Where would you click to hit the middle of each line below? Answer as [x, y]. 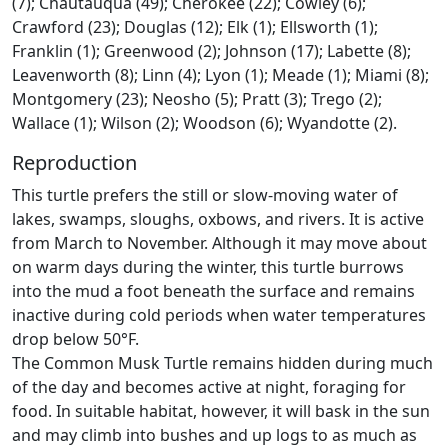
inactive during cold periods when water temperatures [219, 314]
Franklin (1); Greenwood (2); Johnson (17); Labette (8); [211, 50]
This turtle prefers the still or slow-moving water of [205, 194]
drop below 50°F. [75, 338]
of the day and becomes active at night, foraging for [209, 386]
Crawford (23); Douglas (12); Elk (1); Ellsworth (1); [195, 26]
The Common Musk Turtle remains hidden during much [222, 362]
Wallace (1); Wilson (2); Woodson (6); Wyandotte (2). [204, 122]
